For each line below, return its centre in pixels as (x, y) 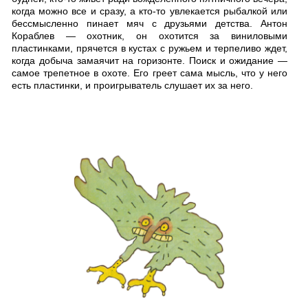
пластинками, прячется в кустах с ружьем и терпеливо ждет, (150, 48)
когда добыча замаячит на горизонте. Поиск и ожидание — (150, 61)
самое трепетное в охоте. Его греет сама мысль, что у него (150, 73)
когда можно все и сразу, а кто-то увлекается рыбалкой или (150, 11)
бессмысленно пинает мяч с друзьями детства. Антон (150, 24)
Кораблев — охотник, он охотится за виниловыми (150, 36)
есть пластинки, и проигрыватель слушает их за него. (132, 86)
